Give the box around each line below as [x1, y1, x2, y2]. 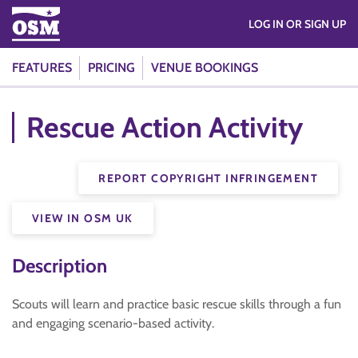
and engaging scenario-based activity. [12, 316, 214, 331]
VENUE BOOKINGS [151, 60, 258, 75]
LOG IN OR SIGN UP [286, 17, 346, 31]
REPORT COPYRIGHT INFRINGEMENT [98, 171, 318, 185]
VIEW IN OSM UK [32, 211, 133, 225]
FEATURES [12, 60, 72, 75]
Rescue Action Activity [26, 109, 303, 145]
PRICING [88, 60, 135, 75]
